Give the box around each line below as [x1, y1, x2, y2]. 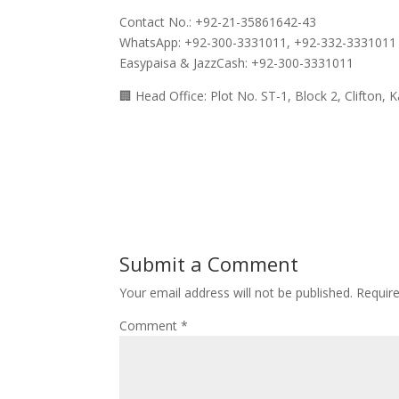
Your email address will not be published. [119, 284, 354, 301]
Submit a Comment [119, 250, 299, 277]
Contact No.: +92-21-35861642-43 [119, 13, 317, 30]
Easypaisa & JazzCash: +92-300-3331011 [119, 54, 354, 71]
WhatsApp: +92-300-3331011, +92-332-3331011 [119, 34, 397, 51]
